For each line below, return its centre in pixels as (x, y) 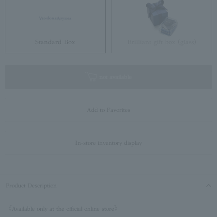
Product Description (31, 186)
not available (115, 77)
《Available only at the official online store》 (63, 209)
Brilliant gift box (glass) (162, 42)
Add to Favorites (108, 110)
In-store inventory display (108, 143)
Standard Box (55, 42)
